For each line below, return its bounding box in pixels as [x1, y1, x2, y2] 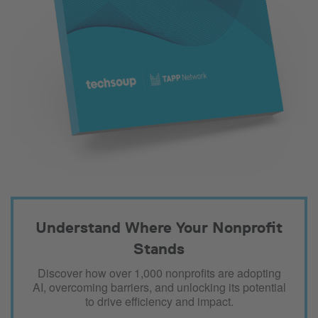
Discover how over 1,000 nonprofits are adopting [37, 265, 281, 282]
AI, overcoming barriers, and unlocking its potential [32, 279, 286, 296]
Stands [133, 239, 185, 258]
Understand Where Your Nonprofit [35, 218, 283, 237]
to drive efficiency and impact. [84, 293, 234, 310]
